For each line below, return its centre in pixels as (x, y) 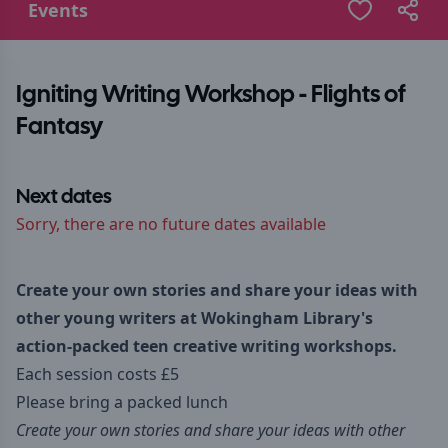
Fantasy (59, 127)
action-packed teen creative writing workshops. (206, 346)
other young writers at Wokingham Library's (194, 318)
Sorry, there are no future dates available (171, 224)
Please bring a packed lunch (122, 402)
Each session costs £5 (97, 374)
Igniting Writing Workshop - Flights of (211, 95)
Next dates (64, 197)
